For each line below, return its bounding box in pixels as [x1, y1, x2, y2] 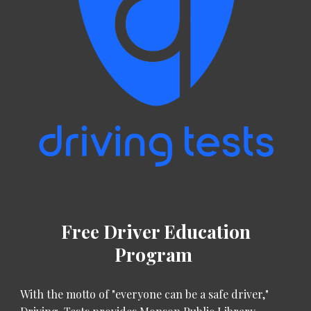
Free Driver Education [60, 219, 251, 244]
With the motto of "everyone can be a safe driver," [20, 287, 269, 302]
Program [115, 242, 196, 267]
